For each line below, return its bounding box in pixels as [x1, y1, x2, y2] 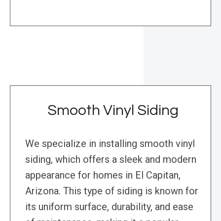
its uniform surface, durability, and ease [25, 201, 193, 213]
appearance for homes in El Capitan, [25, 169, 181, 182]
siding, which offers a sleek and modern [25, 153, 196, 166]
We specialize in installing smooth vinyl [25, 138, 195, 150]
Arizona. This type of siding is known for [25, 185, 198, 197]
